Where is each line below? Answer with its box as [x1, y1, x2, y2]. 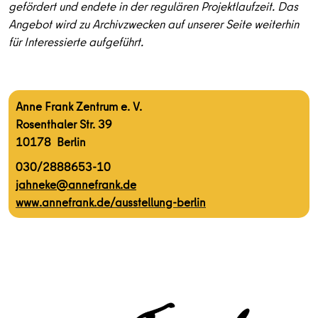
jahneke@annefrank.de [16, 176, 136, 192]
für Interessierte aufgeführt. [9, 33, 143, 50]
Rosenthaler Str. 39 [16, 116, 112, 132]
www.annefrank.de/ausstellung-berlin [16, 194, 206, 210]
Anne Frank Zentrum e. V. [16, 98, 142, 114]
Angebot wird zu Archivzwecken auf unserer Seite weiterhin [9, 16, 299, 32]
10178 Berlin [16, 133, 86, 150]
